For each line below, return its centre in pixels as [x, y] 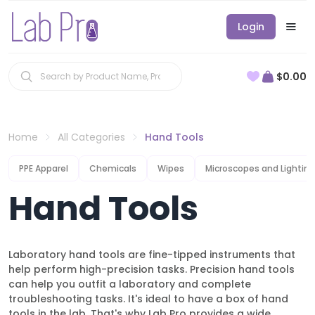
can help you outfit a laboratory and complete [130, 284]
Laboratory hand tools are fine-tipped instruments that [152, 255]
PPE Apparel [44, 168]
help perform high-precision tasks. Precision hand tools [152, 269]
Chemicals [113, 168]
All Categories [91, 137]
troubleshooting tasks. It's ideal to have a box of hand [148, 299]
